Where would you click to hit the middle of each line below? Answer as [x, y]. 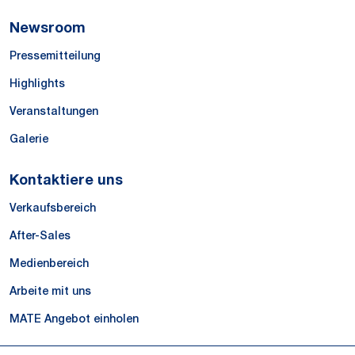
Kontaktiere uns [66, 179]
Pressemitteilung [55, 55]
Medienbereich [49, 263]
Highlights [37, 83]
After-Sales [40, 235]
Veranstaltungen [54, 111]
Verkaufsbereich [53, 207]
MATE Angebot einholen [74, 318]
